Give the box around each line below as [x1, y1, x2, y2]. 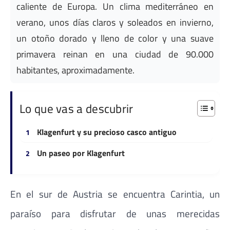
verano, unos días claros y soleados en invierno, [16, 15, 214, 30]
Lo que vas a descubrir [20, 99, 133, 118]
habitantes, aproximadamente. [16, 63, 135, 78]
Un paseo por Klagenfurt [37, 147, 125, 160]
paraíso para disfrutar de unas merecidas [10, 205, 220, 221]
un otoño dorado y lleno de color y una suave [16, 31, 214, 46]
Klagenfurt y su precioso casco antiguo [37, 126, 177, 139]
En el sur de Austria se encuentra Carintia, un [10, 186, 220, 201]
